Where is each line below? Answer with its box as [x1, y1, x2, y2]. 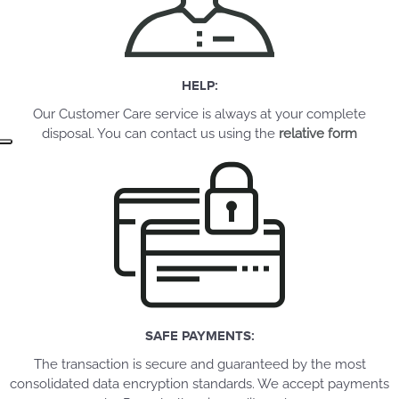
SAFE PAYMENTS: [144, 328, 255, 343]
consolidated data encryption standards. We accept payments [10, 376, 389, 392]
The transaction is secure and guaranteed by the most [33, 356, 366, 372]
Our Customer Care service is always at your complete [33, 106, 366, 122]
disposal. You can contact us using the [42, 126, 279, 142]
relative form [279, 126, 357, 142]
